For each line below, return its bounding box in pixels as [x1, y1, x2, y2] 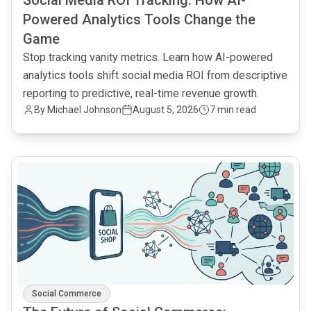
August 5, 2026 [133, 104, 199, 115]
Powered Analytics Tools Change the [23, 11, 255, 28]
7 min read [210, 104, 256, 115]
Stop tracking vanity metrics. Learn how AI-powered [23, 51, 273, 64]
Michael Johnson [47, 104, 121, 115]
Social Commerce [32, 289, 101, 299]
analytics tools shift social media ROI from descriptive [23, 69, 287, 82]
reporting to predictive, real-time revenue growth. [23, 87, 259, 100]
